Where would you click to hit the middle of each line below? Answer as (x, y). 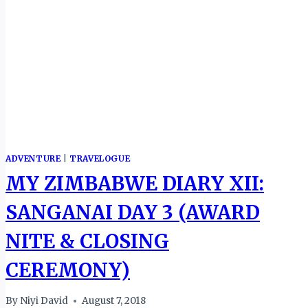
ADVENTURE (33, 158)
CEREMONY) (68, 270)
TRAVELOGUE (100, 158)
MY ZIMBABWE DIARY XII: (135, 183)
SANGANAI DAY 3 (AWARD (133, 212)
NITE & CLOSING (87, 241)
